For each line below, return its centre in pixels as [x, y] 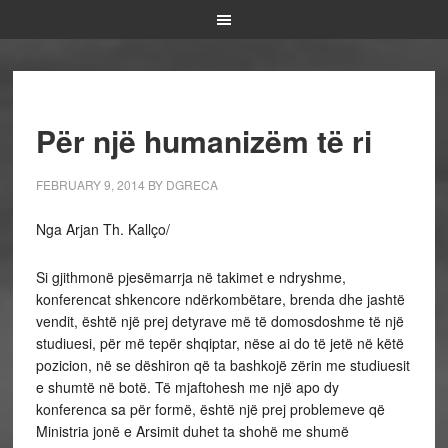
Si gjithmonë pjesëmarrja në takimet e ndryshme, [190, 277]
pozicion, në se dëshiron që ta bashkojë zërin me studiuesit [222, 365]
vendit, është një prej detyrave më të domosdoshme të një [219, 321]
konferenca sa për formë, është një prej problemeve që [210, 409]
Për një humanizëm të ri [203, 140]
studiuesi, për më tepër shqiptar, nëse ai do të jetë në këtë [219, 343]
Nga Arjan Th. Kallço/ [102, 229]
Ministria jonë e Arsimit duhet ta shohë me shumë [192, 431]
